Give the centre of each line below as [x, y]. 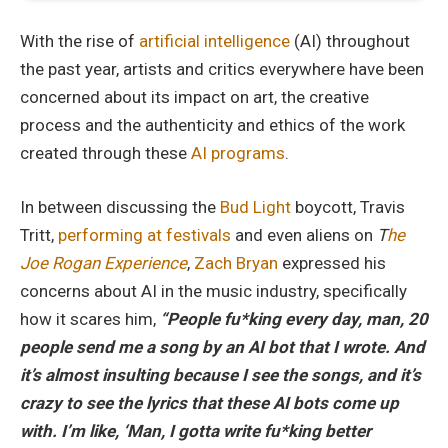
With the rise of [79, 41]
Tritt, [39, 235]
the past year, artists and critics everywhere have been [222, 69]
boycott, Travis [348, 207]
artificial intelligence [214, 41]
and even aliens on [304, 235]
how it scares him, [90, 319]
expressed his [332, 263]
